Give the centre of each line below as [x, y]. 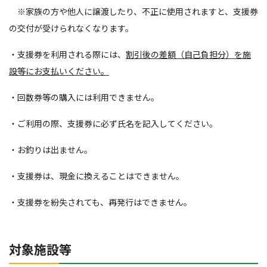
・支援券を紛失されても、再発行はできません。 [100, 202]
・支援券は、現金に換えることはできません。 [97, 176]
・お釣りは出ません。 [51, 150]
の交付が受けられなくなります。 [71, 28]
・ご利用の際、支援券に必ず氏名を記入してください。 [113, 123]
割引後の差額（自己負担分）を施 [188, 54]
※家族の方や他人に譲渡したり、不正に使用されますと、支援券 [133, 11]
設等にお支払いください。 [59, 71]
